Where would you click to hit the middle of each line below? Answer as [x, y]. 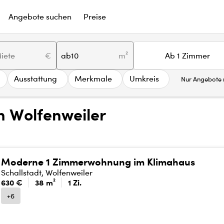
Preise [94, 16]
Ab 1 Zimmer [187, 55]
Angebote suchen [40, 16]
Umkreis [144, 79]
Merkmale [93, 79]
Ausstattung [36, 79]
